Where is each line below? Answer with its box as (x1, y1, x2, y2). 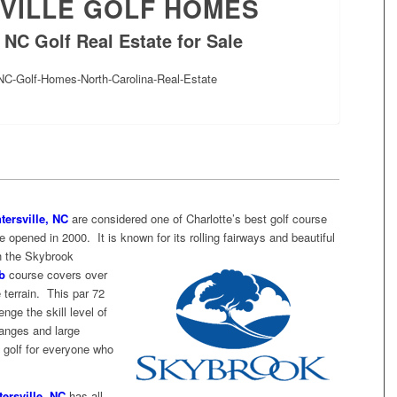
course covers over (5, 265, 107, 283)
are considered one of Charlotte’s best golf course (68, 209, 327, 227)
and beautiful (269, 228, 335, 245)
